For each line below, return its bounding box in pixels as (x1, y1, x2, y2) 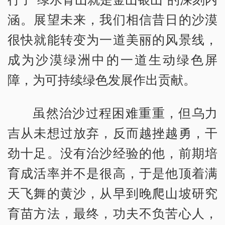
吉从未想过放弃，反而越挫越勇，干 (8, 124, 217, 142)
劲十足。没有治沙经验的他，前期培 (8, 144, 217, 162)
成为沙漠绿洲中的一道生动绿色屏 (8, 51, 217, 68)
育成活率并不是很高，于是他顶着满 (8, 164, 217, 182)
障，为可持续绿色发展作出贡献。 (8, 71, 196, 88)
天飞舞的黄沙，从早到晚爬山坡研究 (8, 184, 217, 202)
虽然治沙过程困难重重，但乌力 (33, 104, 217, 122)
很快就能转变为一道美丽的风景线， (8, 31, 217, 48)
